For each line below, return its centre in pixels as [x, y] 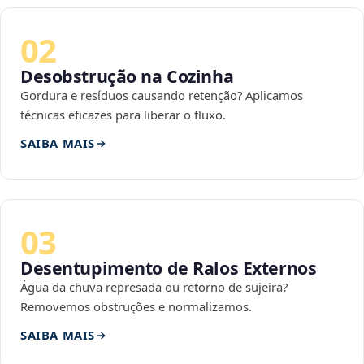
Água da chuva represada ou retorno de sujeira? [154, 287]
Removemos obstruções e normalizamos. [136, 307]
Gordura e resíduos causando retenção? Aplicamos [162, 95]
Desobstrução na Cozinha [127, 76]
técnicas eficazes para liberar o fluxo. [123, 115]
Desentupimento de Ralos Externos [169, 268]
